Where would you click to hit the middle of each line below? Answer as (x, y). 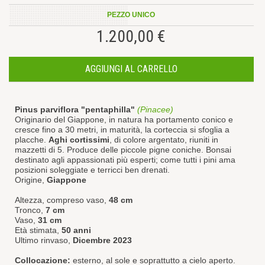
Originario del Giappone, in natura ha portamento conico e (124, 119)
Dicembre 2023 (102, 240)
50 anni (76, 230)
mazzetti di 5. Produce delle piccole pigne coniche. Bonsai (123, 149)
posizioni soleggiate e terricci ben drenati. (92, 169)
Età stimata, (38, 230)
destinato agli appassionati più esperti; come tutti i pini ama (125, 159)
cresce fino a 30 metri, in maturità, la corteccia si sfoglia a (122, 129)
